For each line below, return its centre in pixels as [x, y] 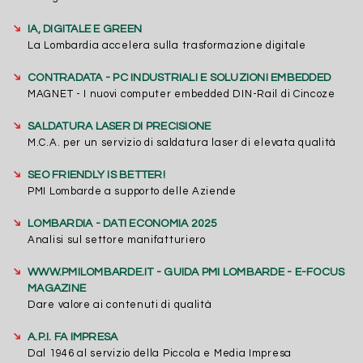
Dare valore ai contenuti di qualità [120, 305]
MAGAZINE [57, 289]
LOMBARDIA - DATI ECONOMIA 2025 [123, 224]
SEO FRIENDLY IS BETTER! [96, 175]
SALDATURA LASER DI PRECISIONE [120, 127]
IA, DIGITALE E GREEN [85, 30]
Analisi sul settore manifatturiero [117, 240]
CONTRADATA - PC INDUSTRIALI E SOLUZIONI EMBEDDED [179, 78]
